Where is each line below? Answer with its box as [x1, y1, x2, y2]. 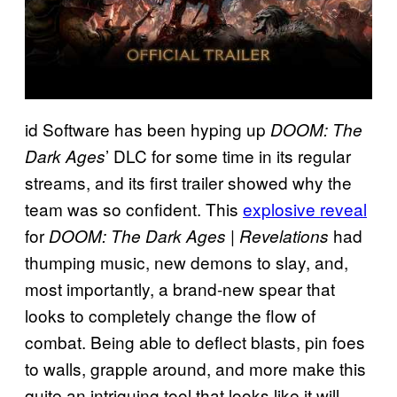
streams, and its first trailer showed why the [25, 169, 352, 194]
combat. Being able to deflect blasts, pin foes [25, 329, 365, 354]
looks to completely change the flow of [25, 302, 315, 327]
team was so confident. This [25, 196, 243, 221]
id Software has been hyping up [25, 116, 270, 141]
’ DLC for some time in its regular [105, 143, 351, 167]
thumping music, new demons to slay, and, [25, 249, 348, 274]
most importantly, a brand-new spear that [25, 276, 335, 300]
